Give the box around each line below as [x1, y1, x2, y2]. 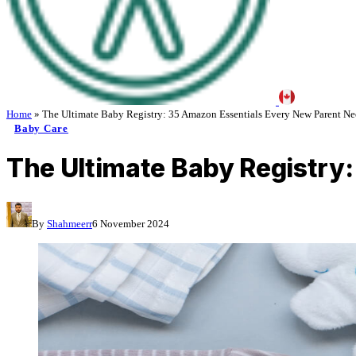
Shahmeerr [47, 217, 92, 230]
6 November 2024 [92, 217, 169, 230]
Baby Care [14, 122, 69, 134]
